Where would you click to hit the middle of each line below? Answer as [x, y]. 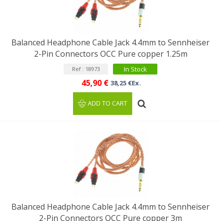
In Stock [135, 69]
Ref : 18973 [86, 69]
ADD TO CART [108, 103]
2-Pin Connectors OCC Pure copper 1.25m [110, 54]
